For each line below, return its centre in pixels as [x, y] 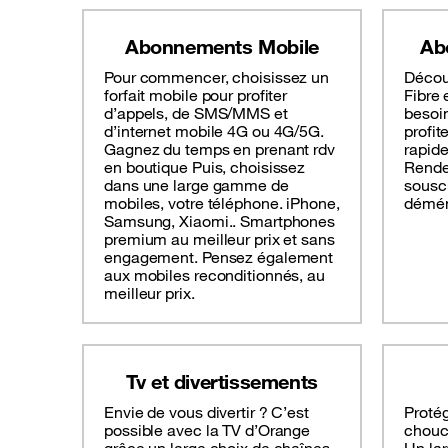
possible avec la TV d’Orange [207, 430]
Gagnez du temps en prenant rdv [219, 149]
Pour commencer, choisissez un [217, 77]
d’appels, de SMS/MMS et [196, 113]
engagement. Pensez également [219, 257]
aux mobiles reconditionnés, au [214, 275]
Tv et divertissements [222, 382]
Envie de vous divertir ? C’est [206, 412]
